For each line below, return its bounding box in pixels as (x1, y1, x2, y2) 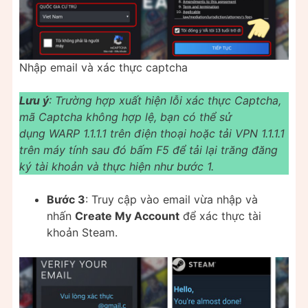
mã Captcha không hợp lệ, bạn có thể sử (19, 110, 232, 124)
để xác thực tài (179, 209, 261, 223)
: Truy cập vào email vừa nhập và (85, 192, 258, 207)
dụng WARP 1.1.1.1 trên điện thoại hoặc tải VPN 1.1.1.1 (19, 126, 285, 141)
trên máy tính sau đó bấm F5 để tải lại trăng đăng (19, 143, 278, 157)
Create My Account (75, 209, 179, 223)
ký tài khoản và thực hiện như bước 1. (19, 159, 214, 174)
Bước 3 (47, 192, 85, 207)
